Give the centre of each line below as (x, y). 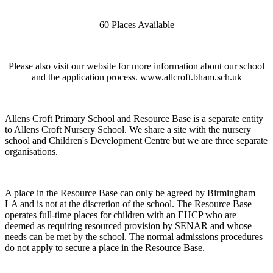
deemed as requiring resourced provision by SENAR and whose (128, 226)
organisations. (31, 152)
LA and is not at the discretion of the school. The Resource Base (128, 204)
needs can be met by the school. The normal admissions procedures (134, 237)
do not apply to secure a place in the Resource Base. (106, 248)
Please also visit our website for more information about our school (136, 66)
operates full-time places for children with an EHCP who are (121, 215)
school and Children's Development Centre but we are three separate (136, 141)
